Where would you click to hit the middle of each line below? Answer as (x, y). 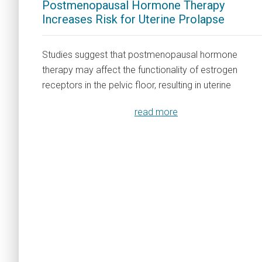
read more (156, 112)
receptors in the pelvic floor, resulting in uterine (137, 85)
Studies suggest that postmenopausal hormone (140, 55)
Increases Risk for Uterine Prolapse (133, 19)
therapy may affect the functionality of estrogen (140, 70)
